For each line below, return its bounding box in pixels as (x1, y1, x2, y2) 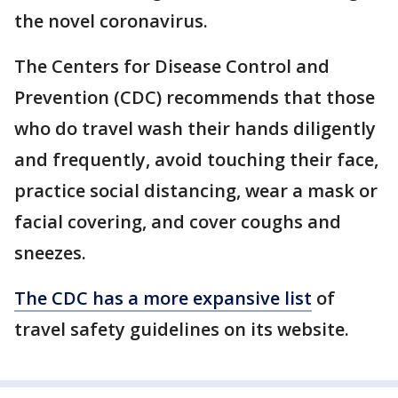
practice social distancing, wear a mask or (14, 179, 378, 203)
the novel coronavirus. (14, 9, 212, 33)
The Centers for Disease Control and (14, 54, 330, 78)
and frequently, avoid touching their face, (14, 147, 378, 171)
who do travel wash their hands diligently (14, 116, 376, 140)
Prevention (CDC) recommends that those (14, 85, 375, 109)
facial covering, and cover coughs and (14, 210, 341, 234)
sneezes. (14, 241, 91, 265)
